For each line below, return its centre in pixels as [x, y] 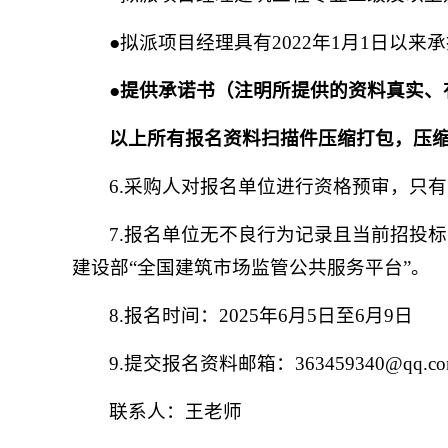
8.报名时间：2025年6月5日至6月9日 [261, 315]
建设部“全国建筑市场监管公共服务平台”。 [251, 267]
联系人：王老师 [176, 411]
